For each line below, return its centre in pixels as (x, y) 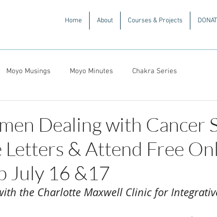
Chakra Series (155, 71)
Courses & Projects (155, 21)
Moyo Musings (28, 71)
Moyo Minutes (91, 71)
